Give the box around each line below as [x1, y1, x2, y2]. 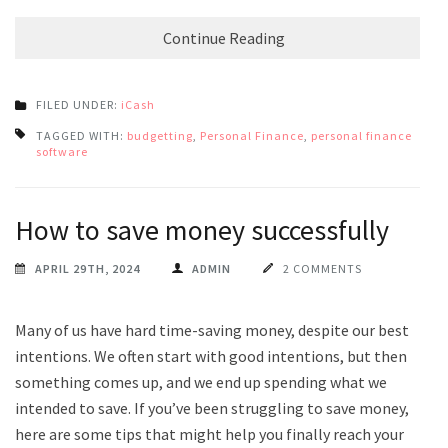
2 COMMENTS [283, 260, 362, 276]
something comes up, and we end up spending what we [15, 371, 387, 392]
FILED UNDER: [36, 96, 121, 112]
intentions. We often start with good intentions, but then [15, 345, 407, 366]
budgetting [127, 127, 193, 143]
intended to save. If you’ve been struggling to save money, [15, 397, 409, 418]
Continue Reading [163, 27, 285, 48]
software [36, 143, 88, 159]
